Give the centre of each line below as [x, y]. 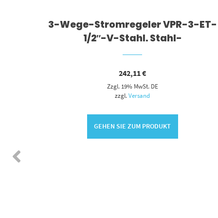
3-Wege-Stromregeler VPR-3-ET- [132, 24]
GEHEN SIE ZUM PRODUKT [133, 126]
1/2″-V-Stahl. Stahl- [132, 38]
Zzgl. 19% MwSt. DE [132, 86]
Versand [139, 95]
